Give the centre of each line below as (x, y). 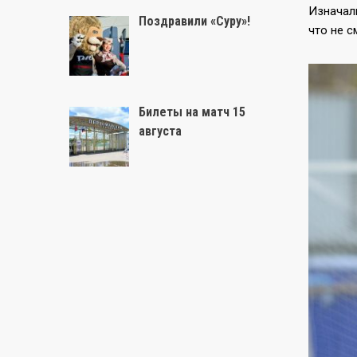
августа (160, 131)
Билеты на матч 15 (192, 112)
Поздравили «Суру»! (194, 21)
